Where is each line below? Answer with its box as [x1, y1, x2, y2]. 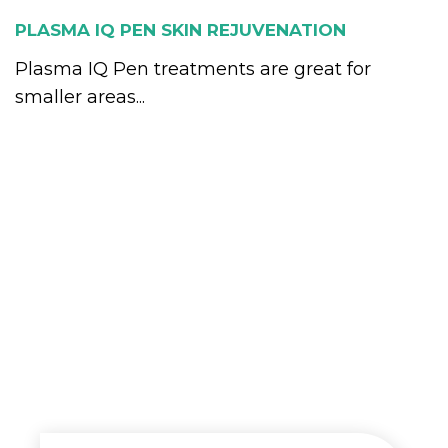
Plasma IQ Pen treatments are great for [15, 58, 371, 80]
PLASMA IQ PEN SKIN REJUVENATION [15, 20, 346, 40]
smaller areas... [15, 86, 145, 108]
